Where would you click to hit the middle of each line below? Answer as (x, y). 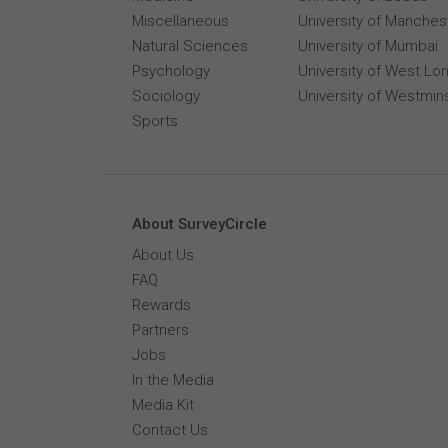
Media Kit (163, 405)
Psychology (171, 71)
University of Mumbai (368, 46)
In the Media (173, 380)
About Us (163, 255)
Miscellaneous (180, 21)
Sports (155, 121)
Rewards (161, 305)
